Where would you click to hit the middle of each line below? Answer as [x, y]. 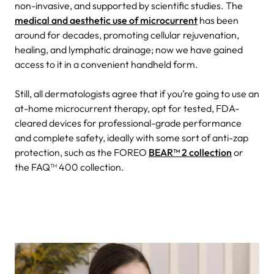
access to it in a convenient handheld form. [106, 64]
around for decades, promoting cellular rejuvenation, [127, 35]
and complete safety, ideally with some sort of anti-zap [131, 137]
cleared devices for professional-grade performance [128, 123]
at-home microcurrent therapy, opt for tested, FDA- [127, 108]
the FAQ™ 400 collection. [69, 167]
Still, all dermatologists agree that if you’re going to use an [137, 93]
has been [218, 20]
